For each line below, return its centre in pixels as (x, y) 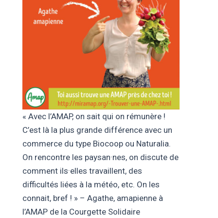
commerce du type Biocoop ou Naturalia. (96, 143)
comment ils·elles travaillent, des (82, 171)
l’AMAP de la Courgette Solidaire (81, 211)
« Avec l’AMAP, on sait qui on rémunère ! (94, 116)
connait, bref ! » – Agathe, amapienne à (92, 198)
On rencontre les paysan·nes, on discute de (100, 157)
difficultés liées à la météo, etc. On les (91, 184)
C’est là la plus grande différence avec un (97, 130)
